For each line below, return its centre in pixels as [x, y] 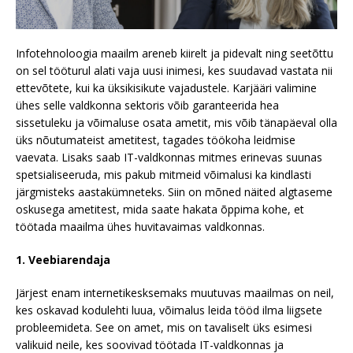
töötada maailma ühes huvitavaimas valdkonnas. [140, 227]
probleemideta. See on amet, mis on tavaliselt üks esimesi [164, 328]
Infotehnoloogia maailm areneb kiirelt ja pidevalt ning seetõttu [175, 54]
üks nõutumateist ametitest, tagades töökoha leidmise [156, 140]
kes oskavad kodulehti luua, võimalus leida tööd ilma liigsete [169, 310]
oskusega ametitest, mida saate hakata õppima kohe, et [160, 210]
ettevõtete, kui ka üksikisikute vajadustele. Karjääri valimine [166, 88]
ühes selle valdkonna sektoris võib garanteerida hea [147, 106]
